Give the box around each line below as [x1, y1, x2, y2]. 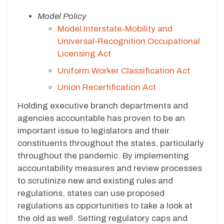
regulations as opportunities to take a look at [17, 201, 192, 211]
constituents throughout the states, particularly [17, 138, 204, 148]
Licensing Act [57, 49, 111, 59]
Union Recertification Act [57, 82, 156, 92]
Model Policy [37, 11, 86, 21]
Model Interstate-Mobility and [57, 24, 172, 34]
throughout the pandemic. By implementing [17, 151, 189, 161]
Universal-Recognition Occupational [57, 36, 200, 46]
